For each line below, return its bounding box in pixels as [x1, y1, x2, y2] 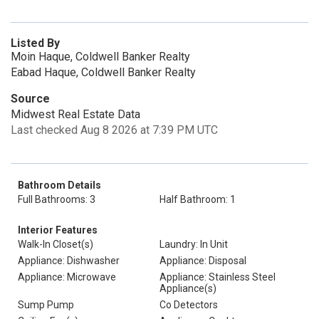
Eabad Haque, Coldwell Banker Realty [11, 66, 196, 79]
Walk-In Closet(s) [18, 239, 93, 250]
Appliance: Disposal [159, 255, 246, 266]
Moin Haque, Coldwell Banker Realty [11, 50, 190, 63]
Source [11, 92, 50, 105]
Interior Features [18, 224, 98, 236]
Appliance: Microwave [18, 271, 116, 283]
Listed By [11, 36, 60, 50]
